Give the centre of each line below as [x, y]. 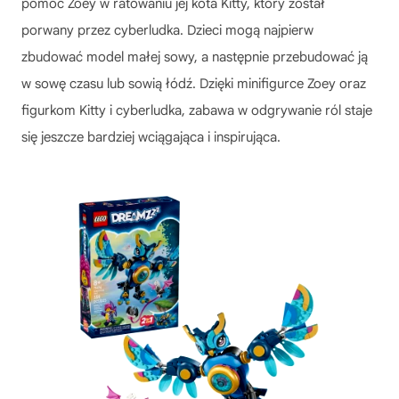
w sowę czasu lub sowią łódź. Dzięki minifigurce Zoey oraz [194, 83]
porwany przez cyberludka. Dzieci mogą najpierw [167, 30]
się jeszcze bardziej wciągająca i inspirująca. [151, 137]
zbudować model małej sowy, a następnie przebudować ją [195, 57]
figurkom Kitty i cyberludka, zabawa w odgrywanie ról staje [197, 110]
